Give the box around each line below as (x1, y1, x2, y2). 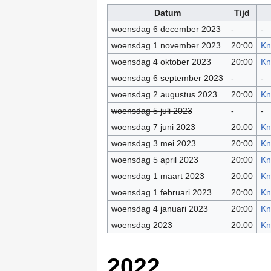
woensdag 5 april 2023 (111, 155, 198, 165)
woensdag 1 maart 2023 (111, 171, 204, 181)
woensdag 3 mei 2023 (111, 139, 196, 149)
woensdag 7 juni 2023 (111, 122, 195, 132)
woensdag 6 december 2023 (111, 24, 221, 34)
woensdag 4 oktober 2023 (111, 57, 211, 67)
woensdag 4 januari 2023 (111, 204, 208, 214)
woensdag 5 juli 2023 (111, 106, 192, 116)
